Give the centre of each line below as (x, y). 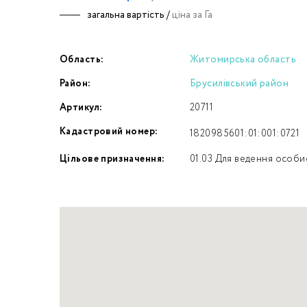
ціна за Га (192, 15)
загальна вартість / (130, 15)
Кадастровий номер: (109, 132)
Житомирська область (243, 60)
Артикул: (81, 108)
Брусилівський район (239, 84)
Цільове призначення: (112, 159)
